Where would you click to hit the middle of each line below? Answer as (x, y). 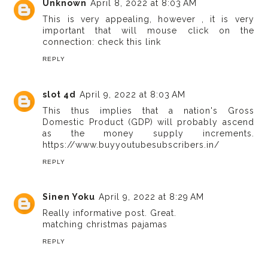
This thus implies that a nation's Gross (148, 110)
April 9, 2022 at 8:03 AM (133, 94)
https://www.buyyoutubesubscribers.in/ (131, 144)
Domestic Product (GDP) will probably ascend (148, 122)
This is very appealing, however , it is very (148, 19)
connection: (70, 42)
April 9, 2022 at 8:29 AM (152, 197)
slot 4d (60, 94)
